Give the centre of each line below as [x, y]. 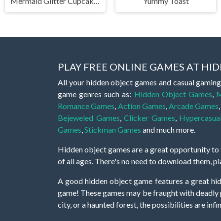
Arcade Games [194, 106]
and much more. [168, 129]
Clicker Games [149, 117]
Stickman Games [113, 129]
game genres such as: [96, 94]
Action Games [142, 106]
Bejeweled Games [89, 117]
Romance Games [86, 106]
